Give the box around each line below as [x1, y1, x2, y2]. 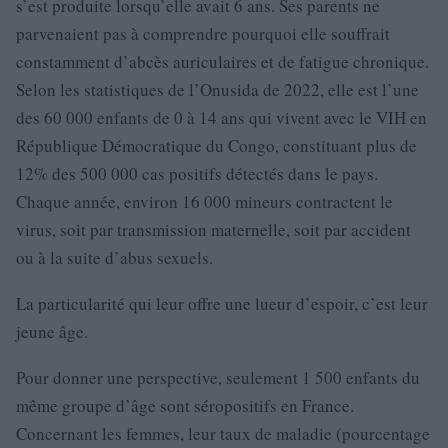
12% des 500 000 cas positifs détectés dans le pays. [16, 161, 378, 185]
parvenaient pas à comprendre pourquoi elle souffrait [16, 21, 390, 45]
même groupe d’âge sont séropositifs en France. [16, 393, 354, 417]
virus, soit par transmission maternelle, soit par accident [16, 217, 411, 241]
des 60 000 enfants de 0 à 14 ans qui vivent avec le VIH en [16, 105, 427, 129]
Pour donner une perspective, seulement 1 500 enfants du [16, 365, 420, 389]
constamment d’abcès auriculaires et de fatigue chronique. [16, 49, 429, 73]
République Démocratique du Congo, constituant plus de [16, 133, 417, 157]
